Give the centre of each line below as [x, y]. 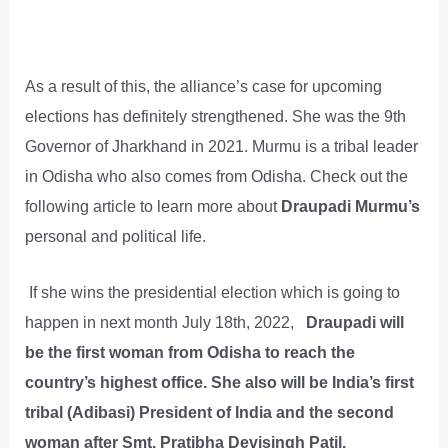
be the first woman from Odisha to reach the [190, 352]
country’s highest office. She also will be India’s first [220, 382]
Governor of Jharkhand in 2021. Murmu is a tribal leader [222, 146]
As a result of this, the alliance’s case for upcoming [204, 86]
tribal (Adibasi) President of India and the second [210, 412]
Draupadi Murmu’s [349, 206]
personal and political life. [116, 236]
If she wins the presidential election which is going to [213, 292]
